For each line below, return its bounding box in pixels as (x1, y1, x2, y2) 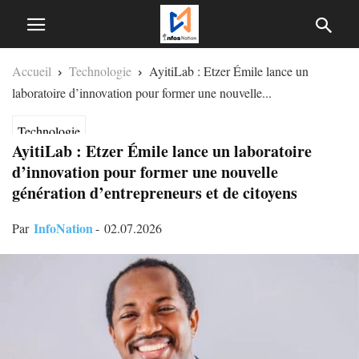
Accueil (12, 63, 51, 79)
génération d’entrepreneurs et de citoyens (12, 181, 297, 204)
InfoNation (34, 219, 93, 237)
